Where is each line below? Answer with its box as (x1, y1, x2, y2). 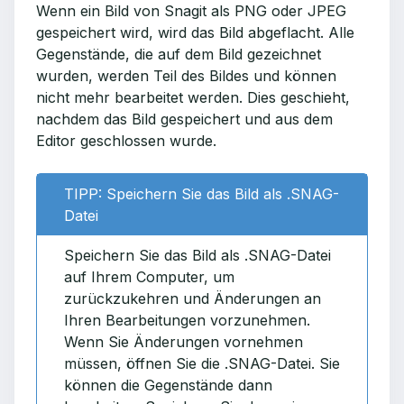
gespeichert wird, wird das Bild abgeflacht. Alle (36, 23, 354, 41)
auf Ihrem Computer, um (64, 268, 234, 286)
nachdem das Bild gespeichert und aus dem (36, 110, 333, 128)
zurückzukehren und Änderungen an (64, 289, 321, 308)
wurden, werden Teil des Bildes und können (36, 67, 336, 85)
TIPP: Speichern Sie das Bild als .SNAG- (64, 185, 339, 203)
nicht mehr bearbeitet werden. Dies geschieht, (36, 88, 350, 106)
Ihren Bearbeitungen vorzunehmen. (64, 311, 310, 329)
